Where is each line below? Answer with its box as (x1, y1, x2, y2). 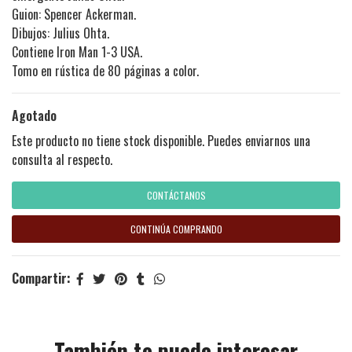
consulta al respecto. (12, 149, 112, 169)
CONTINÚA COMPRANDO (130, 222, 222, 236)
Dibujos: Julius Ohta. (12, 23, 109, 42)
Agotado (12, 105, 57, 125)
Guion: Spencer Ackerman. (12, 4, 136, 24)
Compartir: (12, 268, 71, 288)
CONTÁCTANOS (146, 188, 206, 202)
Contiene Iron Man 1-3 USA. (12, 42, 142, 61)
